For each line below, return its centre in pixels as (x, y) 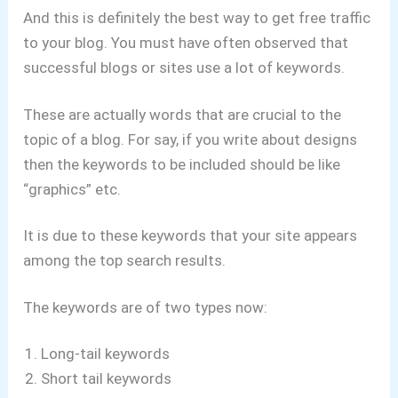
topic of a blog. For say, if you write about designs (191, 139)
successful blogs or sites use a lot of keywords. (184, 68)
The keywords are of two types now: (146, 307)
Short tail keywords (107, 379)
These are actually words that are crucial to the (183, 114)
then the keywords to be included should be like (182, 164)
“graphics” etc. (72, 189)
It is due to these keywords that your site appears (191, 236)
